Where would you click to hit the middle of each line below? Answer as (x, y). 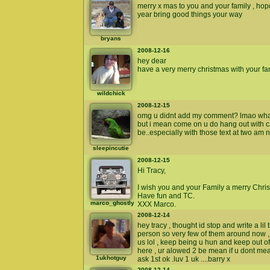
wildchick (111, 93)
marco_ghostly (112, 203)
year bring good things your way (190, 14)
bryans (111, 38)
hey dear (152, 61)
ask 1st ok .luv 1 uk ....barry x (184, 259)
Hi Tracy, (152, 171)
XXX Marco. (157, 204)
